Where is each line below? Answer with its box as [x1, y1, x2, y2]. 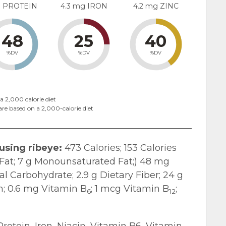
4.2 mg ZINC [133, 2, 179, 11]
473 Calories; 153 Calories [62, 142, 177, 154]
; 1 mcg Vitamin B [91, 183, 169, 195]
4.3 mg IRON [60, 2, 107, 11]
